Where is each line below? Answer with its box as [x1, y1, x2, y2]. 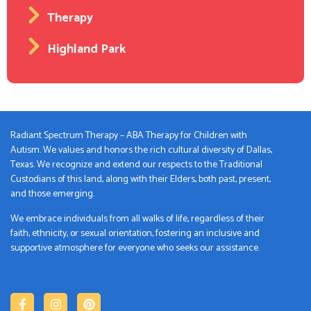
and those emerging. [10, 186, 94, 203]
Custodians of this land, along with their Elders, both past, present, [10, 171, 271, 188]
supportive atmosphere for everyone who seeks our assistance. [10, 239, 260, 256]
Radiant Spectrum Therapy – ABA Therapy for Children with [10, 128, 247, 144]
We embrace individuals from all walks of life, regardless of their [10, 210, 264, 227]
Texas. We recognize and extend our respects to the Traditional [10, 157, 262, 174]
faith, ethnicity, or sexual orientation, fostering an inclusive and [10, 225, 260, 242]
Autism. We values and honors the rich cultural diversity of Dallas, [10, 142, 272, 159]
